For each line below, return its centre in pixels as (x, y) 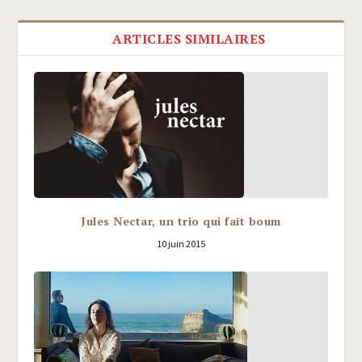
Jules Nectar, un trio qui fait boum (181, 221)
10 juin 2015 (181, 243)
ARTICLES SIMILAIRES (189, 38)
